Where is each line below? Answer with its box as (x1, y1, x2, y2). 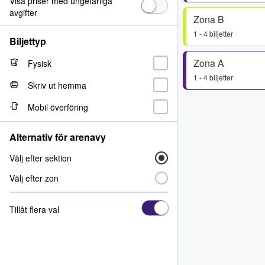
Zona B (193, 12, 224, 26)
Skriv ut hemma (28, 79, 86, 91)
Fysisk (28, 57, 51, 69)
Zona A (193, 56, 224, 70)
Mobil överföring (28, 101, 88, 113)
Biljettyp (9, 34, 46, 48)
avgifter (9, 7, 37, 18)
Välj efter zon (9, 172, 59, 184)
